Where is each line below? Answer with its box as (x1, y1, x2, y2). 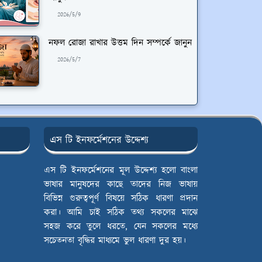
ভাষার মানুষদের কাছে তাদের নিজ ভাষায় (44, 178, 198, 192)
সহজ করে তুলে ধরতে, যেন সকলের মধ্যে (44, 220, 198, 234)
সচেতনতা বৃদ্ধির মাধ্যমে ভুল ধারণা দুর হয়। (44, 234, 186, 248)
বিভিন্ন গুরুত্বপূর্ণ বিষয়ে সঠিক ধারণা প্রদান (44, 192, 198, 206)
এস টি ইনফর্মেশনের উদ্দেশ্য (50, 133, 149, 148)
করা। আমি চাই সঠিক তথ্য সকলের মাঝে (44, 206, 198, 220)
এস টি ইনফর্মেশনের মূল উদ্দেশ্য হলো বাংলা (44, 164, 198, 178)
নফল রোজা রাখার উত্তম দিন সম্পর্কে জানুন (49, 36, 192, 50)
